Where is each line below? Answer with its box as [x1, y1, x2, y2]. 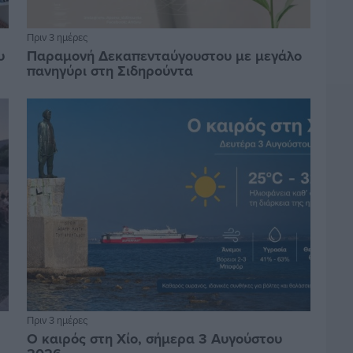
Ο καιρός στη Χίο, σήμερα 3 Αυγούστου [26, 329, 282, 350]
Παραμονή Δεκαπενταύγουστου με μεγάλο [26, 46, 302, 67]
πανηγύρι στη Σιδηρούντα [26, 61, 193, 82]
